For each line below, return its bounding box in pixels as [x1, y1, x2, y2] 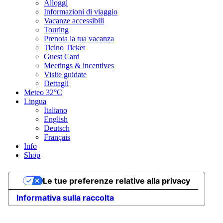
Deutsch [44, 123, 70, 132]
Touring [44, 25, 69, 34]
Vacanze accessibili [44, 16, 104, 25]
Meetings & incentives [44, 61, 114, 70]
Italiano [44, 106, 67, 114]
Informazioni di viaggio [44, 7, 117, 16]
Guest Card [44, 52, 80, 61]
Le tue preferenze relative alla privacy [42, 175, 190, 186]
